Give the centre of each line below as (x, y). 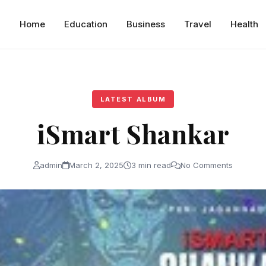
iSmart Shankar (133, 133)
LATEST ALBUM (133, 99)
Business (146, 24)
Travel (198, 24)
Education (86, 24)
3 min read (151, 165)
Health (245, 24)
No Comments (207, 165)
